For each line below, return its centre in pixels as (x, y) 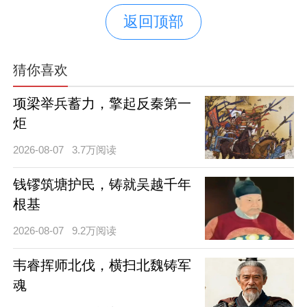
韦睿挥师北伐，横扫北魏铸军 (102, 265)
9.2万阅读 (95, 230)
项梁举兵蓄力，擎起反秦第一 (102, 103)
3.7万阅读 (95, 149)
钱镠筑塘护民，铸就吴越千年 (102, 184)
